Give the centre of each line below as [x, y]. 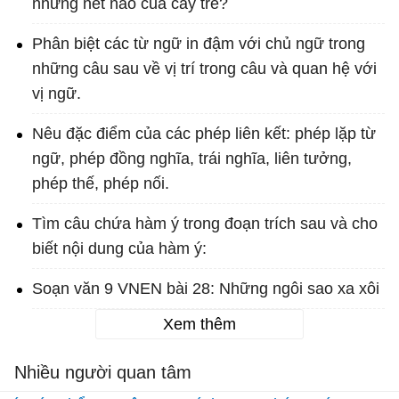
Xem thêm [199, 325]
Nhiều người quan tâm [103, 373]
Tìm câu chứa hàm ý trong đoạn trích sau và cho [205, 224]
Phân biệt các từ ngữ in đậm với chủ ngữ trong [199, 44]
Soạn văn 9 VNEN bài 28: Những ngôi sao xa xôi [206, 289]
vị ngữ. [57, 94]
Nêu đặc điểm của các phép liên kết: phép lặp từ [204, 134]
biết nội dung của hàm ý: [119, 249]
